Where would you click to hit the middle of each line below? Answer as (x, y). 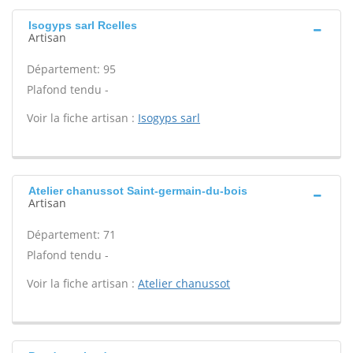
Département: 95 (71, 69)
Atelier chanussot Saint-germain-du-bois (138, 191)
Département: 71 (71, 234)
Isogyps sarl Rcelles (83, 25)
